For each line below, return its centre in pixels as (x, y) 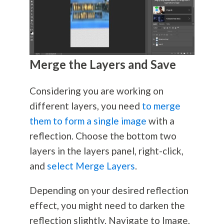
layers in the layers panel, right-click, (106, 151)
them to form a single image (88, 121)
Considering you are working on (96, 91)
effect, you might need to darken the (107, 205)
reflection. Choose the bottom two (103, 136)
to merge (161, 106)
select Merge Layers (91, 166)
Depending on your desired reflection (109, 190)
